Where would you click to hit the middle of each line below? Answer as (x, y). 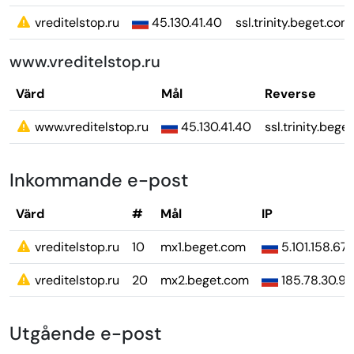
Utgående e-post (86, 334)
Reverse (290, 94)
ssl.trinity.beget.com (294, 23)
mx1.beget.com (203, 247)
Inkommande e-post (99, 181)
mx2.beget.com (205, 281)
